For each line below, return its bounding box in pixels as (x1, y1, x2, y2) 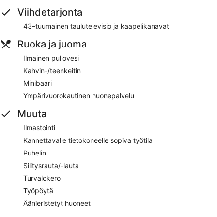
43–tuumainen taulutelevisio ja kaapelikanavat (23, 21, 169, 30)
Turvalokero (23, 173, 61, 182)
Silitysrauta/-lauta (23, 161, 79, 170)
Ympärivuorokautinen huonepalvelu (23, 91, 134, 100)
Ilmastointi (23, 123, 55, 132)
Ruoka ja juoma (17, 38, 87, 50)
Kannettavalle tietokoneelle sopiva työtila (23, 136, 153, 144)
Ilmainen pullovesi (23, 53, 79, 62)
